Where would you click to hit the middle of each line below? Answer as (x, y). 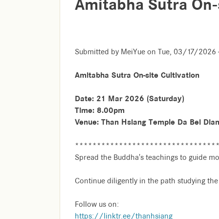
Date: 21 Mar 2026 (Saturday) (130, 99)
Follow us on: (97, 204)
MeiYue (133, 52)
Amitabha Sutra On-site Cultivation (137, 75)
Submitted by (98, 52)
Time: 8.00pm (100, 110)
